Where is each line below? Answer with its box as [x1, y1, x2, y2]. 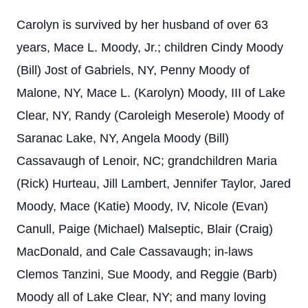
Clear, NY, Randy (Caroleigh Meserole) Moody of [16, 109, 284, 122]
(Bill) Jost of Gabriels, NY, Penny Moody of [16, 63, 250, 77]
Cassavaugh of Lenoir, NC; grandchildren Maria [16, 154, 277, 168]
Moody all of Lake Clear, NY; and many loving [16, 290, 266, 304]
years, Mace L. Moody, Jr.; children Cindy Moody [16, 41, 283, 54]
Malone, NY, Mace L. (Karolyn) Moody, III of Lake [16, 86, 285, 100]
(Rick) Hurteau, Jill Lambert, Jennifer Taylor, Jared [16, 177, 291, 190]
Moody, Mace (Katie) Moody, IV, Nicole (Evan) [16, 199, 268, 213]
